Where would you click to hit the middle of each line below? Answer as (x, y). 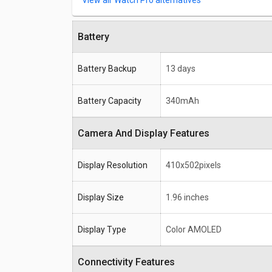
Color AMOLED (194, 230)
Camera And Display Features (147, 134)
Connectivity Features (130, 262)
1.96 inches (187, 198)
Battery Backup (107, 69)
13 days (181, 69)
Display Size (101, 198)
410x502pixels (193, 165)
